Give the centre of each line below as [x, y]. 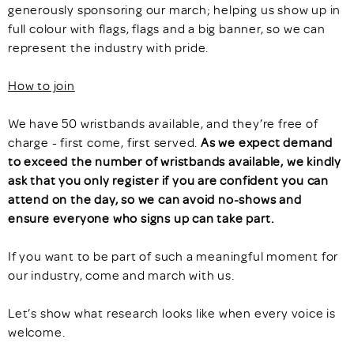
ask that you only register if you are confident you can [168, 180]
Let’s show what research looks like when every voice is [172, 313]
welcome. [37, 331]
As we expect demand [267, 142]
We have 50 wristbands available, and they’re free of [163, 123]
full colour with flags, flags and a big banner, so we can [167, 28]
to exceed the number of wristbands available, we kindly [175, 161]
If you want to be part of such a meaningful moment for [173, 256]
